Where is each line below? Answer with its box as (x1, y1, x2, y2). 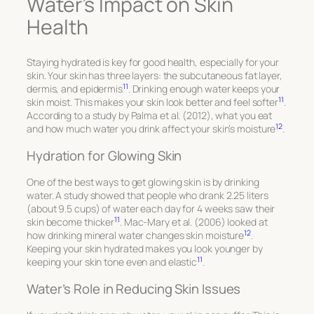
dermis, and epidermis (27, 82, 123, 96)
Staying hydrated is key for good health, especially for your (27, 55, 279, 69)
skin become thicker (27, 215, 115, 229)
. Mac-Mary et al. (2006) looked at (119, 215, 268, 229)
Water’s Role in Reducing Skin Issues (27, 279, 241, 298)
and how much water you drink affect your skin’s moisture (27, 122, 276, 136)
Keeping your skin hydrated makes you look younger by (27, 242, 263, 256)
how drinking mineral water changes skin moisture (27, 228, 245, 243)
